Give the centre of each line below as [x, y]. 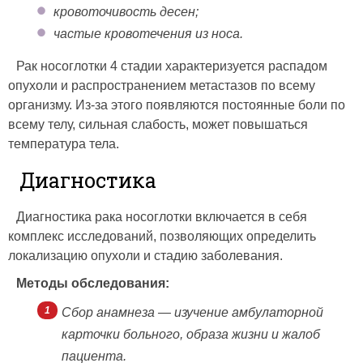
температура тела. [64, 144]
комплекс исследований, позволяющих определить [162, 237]
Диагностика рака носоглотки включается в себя [162, 217]
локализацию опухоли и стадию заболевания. [145, 256]
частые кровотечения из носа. [148, 34]
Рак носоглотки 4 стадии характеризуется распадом [172, 66]
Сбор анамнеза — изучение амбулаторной [192, 313]
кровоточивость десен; [126, 12]
